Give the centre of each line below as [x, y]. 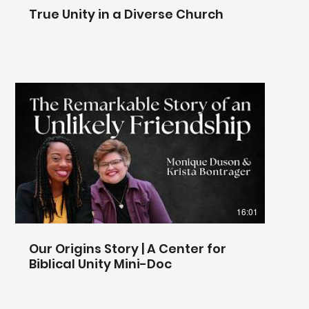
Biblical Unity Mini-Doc [100, 263]
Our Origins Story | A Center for [128, 248]
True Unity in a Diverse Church [126, 14]
